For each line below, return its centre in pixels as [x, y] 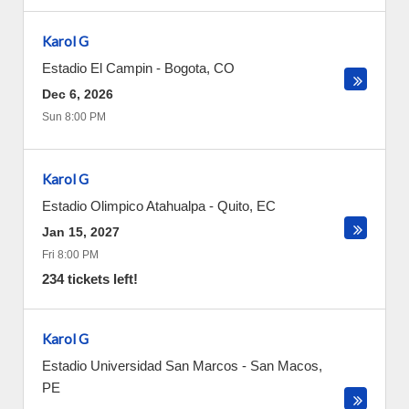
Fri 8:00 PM [70, 255]
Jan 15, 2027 [81, 232]
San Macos [284, 366]
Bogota [185, 68]
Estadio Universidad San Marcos [140, 366]
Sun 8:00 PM [74, 117]
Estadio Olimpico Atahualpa [124, 206]
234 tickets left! [90, 279]
